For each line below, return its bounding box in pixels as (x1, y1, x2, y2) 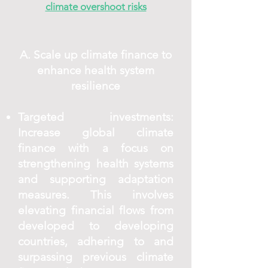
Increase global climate (18, 126, 173, 139)
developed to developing (18, 219, 173, 233)
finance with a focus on (18, 141, 173, 155)
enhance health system (37, 63, 154, 77)
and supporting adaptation (18, 172, 173, 186)
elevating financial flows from (18, 203, 173, 217)
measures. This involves (18, 188, 173, 202)
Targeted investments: (18, 110, 173, 124)
